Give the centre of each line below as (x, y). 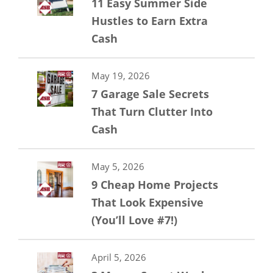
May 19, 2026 (121, 76)
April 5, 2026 (119, 257)
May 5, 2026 (118, 167)
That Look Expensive (147, 203)
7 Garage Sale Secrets (150, 94)
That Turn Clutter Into (152, 112)
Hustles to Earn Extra (150, 21)
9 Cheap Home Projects (155, 185)
